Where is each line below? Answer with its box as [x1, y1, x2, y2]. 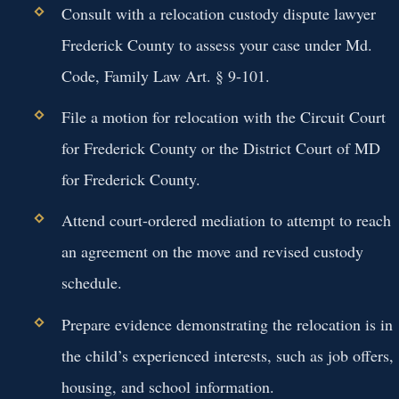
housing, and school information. [61, 375, 274, 397]
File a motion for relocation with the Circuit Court [61, 106, 386, 128]
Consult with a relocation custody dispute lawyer [61, 2, 376, 24]
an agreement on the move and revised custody [61, 240, 363, 263]
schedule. [61, 272, 122, 294]
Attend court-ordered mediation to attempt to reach [61, 209, 391, 232]
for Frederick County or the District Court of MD [61, 137, 380, 159]
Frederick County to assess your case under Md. [61, 33, 372, 55]
